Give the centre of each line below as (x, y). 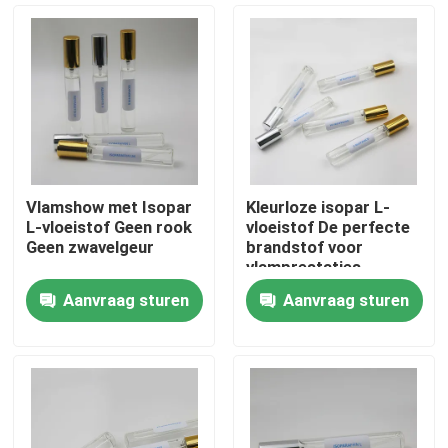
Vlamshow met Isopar (109, 207)
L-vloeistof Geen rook (109, 227)
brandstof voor (304, 247)
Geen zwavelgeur (90, 247)
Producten (75, 378)
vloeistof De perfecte (327, 227)
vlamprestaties (303, 267)
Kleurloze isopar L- (317, 207)
